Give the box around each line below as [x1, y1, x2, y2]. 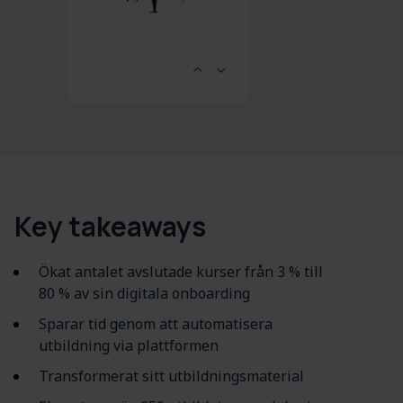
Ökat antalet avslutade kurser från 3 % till [39, 262, 323, 282]
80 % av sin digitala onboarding [39, 283, 250, 304]
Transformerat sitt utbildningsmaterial [39, 366, 304, 387]
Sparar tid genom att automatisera [39, 314, 273, 335]
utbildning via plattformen [39, 336, 219, 356]
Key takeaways [14, 208, 206, 246]
